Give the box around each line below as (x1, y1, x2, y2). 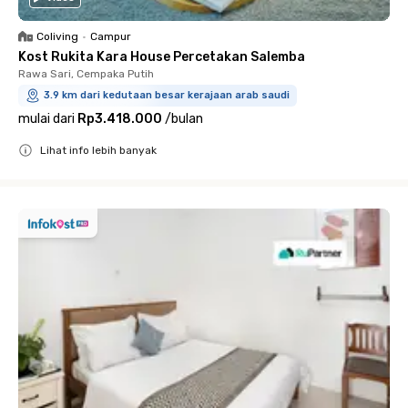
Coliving (36, 30, 78, 44)
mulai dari (18, 111, 75, 127)
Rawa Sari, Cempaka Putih (18, 67, 154, 81)
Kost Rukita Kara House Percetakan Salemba (18, 49, 305, 66)
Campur (90, 30, 131, 44)
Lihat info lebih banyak (40, 144, 157, 158)
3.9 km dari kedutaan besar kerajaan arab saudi (44, 89, 290, 102)
